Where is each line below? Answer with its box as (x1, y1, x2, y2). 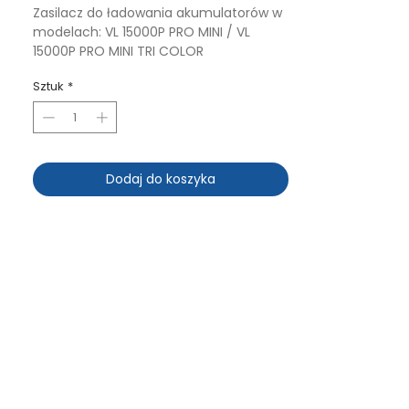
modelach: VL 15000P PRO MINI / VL (33, 22, 250, 41)
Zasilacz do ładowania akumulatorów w (33, 3, 282, 22)
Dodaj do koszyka (106, 170, 215, 189)
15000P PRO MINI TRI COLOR (33, 41, 204, 60)
